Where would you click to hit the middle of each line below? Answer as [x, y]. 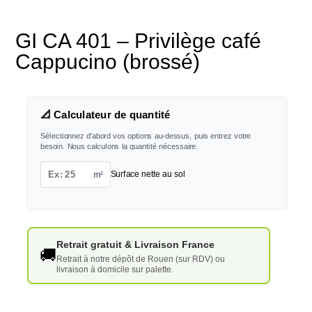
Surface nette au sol [148, 174]
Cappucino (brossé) [108, 62]
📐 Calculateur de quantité [105, 115]
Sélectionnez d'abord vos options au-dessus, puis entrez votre [146, 136]
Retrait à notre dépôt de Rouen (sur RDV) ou [140, 259]
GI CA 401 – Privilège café [139, 41]
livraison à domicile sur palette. [115, 269]
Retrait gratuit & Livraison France [135, 244]
